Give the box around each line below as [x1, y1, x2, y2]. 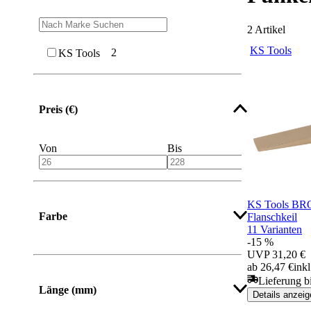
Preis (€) [39, 103, 78, 116]
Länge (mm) [39, 284, 96, 296]
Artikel [255, 23, 285, 35]
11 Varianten [247, 223, 302, 235]
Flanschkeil [247, 210, 297, 223]
